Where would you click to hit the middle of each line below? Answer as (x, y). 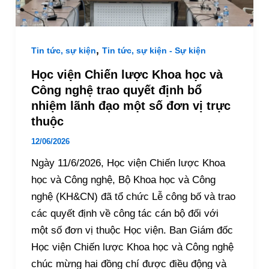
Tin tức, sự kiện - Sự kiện (154, 50)
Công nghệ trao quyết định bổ (116, 90)
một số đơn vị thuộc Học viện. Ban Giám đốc (132, 231)
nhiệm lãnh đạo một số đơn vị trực (131, 106)
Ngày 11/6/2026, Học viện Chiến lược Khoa (128, 163)
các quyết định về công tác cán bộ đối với (125, 214)
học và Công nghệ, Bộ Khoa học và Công (123, 180)
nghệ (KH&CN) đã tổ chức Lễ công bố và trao (133, 197)
